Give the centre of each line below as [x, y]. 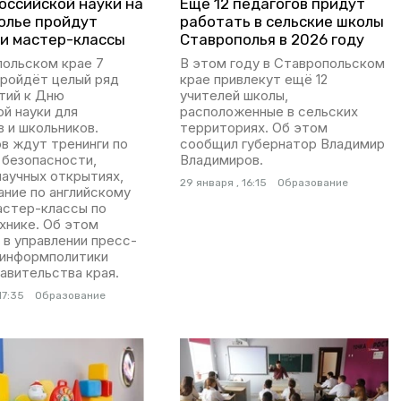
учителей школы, [234, 96]
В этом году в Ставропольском [282, 64]
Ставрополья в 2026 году [272, 40]
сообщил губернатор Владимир [282, 144]
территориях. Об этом [253, 128]
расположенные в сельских [269, 112]
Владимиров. [221, 160]
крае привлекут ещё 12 [253, 80]
